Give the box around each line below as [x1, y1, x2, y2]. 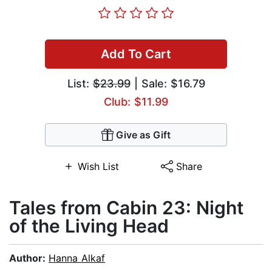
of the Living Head [9, 215, 169, 237]
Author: [9, 252, 49, 265]
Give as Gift [116, 129, 171, 141]
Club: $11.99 [104, 95, 168, 109]
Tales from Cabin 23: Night [9, 197, 243, 219]
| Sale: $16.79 [130, 77, 205, 90]
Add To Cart [101, 47, 171, 62]
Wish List [77, 160, 119, 173]
